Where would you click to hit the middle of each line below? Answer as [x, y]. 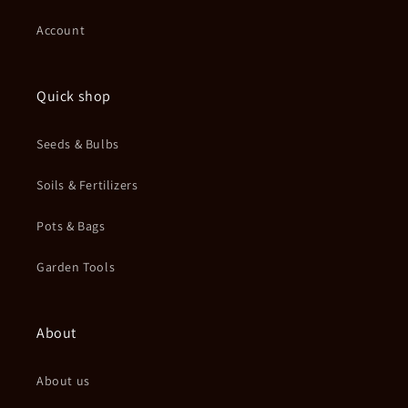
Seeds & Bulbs [78, 144]
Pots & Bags [71, 226]
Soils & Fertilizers [87, 185]
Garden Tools [76, 267]
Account [61, 31]
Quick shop [74, 97]
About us [63, 381]
